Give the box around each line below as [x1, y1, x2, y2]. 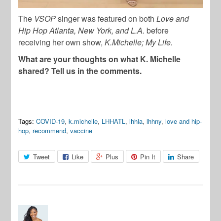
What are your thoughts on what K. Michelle [18, 53, 181, 65]
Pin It [140, 151, 156, 161]
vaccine [70, 125, 93, 135]
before [145, 24, 169, 36]
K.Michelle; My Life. [105, 36, 175, 48]
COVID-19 [36, 116, 65, 126]
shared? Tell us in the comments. [18, 65, 144, 76]
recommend [33, 125, 67, 135]
